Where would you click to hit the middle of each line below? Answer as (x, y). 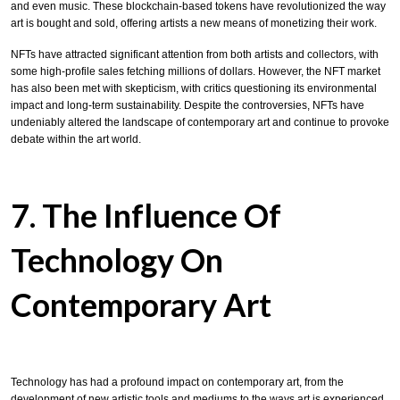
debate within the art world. (76, 139)
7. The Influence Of (146, 215)
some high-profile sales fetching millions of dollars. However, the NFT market (196, 71)
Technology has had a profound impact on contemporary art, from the (177, 382)
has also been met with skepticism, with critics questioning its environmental (194, 88)
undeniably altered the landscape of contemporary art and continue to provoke (200, 122)
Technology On (117, 259)
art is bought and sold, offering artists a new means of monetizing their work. (194, 24)
